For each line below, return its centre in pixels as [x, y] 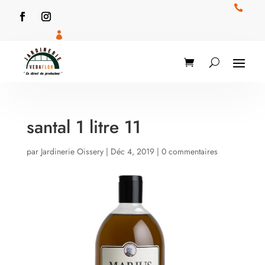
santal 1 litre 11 [83, 127]
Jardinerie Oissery [72, 151]
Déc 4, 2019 [132, 151]
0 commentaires [189, 151]
